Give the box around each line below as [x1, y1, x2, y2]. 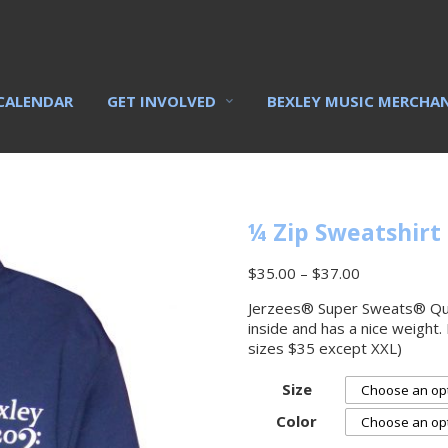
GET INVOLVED [107, 91, 216, 111]
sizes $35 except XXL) [248, 338, 402, 358]
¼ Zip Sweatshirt [248, 216, 441, 248]
